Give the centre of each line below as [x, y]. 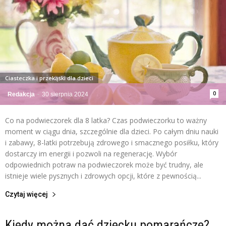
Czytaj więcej [26, 194]
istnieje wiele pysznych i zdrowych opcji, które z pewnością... [103, 176]
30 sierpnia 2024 [65, 94]
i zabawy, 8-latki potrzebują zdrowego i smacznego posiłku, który [112, 142]
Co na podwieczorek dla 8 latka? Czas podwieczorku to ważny [106, 120]
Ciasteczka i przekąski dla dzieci [49, 78]
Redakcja [21, 94]
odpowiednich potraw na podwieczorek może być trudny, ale [104, 164]
